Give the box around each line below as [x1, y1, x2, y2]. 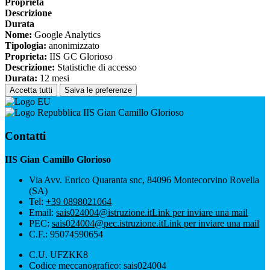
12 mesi [37, 73, 69, 84]
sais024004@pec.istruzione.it [52, 218, 163, 228]
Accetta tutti [10, 86, 52, 95]
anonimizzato [46, 40, 99, 51]
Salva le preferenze [64, 86, 132, 95]
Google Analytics [32, 30, 101, 40]
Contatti [5, 130, 46, 143]
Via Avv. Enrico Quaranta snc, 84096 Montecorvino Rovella [29, 174, 259, 185]
